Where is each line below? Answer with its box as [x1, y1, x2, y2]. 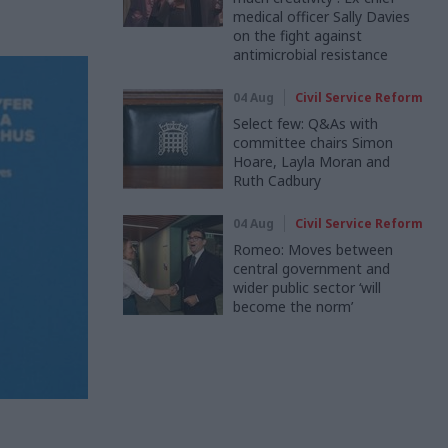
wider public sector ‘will [233, 278, 381, 297]
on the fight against [233, 26, 362, 45]
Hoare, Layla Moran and [233, 152, 390, 171]
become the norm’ [233, 297, 353, 316]
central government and [233, 259, 390, 278]
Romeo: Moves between [233, 240, 393, 259]
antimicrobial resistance [233, 45, 388, 64]
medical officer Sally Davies [233, 7, 410, 26]
